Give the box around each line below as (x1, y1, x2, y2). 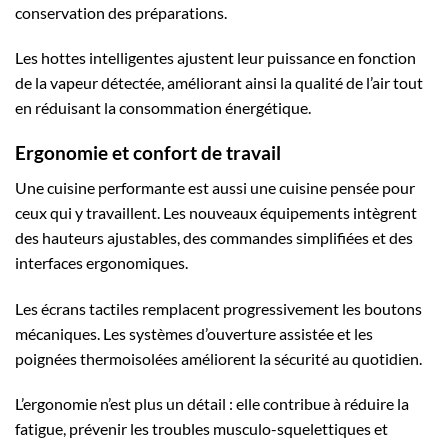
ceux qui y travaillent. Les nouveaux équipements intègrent (15, 202, 417, 222)
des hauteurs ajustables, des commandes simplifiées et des (15, 227, 413, 247)
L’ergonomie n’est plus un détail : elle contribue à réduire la (15, 394, 409, 414)
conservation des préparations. (15, 2, 227, 22)
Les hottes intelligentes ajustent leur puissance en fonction (15, 48, 416, 68)
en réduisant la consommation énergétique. (15, 98, 311, 118)
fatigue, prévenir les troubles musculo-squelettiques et (15, 419, 388, 439)
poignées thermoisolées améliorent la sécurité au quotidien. (15, 348, 422, 368)
